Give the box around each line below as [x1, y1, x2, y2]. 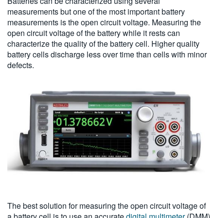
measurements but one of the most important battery [7, 6, 185, 18]
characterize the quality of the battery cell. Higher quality [7, 38, 200, 50]
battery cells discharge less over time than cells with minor [7, 49, 207, 60]
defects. [7, 59, 34, 71]
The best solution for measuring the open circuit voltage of [7, 200, 206, 211]
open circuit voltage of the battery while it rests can [7, 27, 180, 39]
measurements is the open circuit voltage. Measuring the [7, 17, 201, 28]
